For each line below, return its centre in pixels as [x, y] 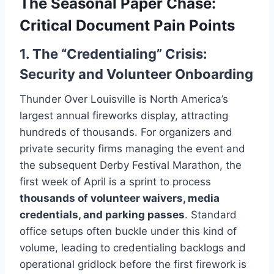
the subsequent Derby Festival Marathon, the [131, 165]
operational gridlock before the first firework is [133, 264]
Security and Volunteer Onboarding [136, 74]
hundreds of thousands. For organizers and [126, 132]
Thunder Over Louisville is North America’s [124, 99]
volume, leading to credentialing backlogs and [133, 247]
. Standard [211, 214]
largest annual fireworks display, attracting [124, 115]
